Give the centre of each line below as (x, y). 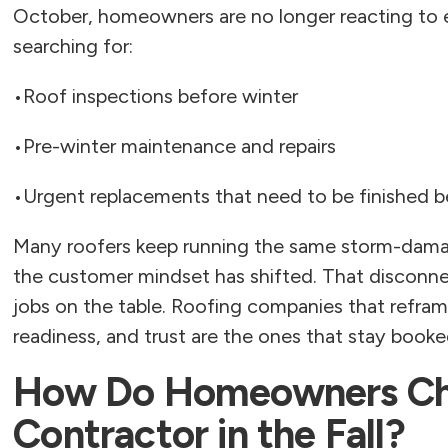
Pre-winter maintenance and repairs (180, 146)
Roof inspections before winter (161, 96)
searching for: (73, 46)
